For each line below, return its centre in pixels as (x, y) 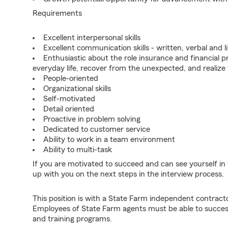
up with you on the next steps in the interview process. (128, 174)
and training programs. (72, 219)
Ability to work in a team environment (109, 139)
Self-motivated (69, 99)
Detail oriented (69, 109)
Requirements (57, 13)
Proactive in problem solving (92, 119)
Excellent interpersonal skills (92, 38)
